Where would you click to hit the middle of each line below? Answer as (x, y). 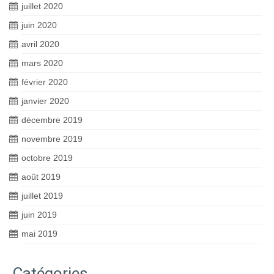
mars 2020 (42, 63)
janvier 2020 (45, 101)
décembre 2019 (52, 120)
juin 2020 (39, 25)
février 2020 (45, 82)
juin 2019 (39, 215)
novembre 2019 (52, 139)
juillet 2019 (42, 196)
